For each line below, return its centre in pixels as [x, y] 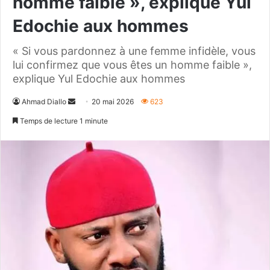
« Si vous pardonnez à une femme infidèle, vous [134, 51]
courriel [87, 130]
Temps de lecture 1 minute [63, 121]
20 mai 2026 [113, 101]
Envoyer [89, 101]
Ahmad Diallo [44, 101]
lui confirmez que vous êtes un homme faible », [132, 64]
